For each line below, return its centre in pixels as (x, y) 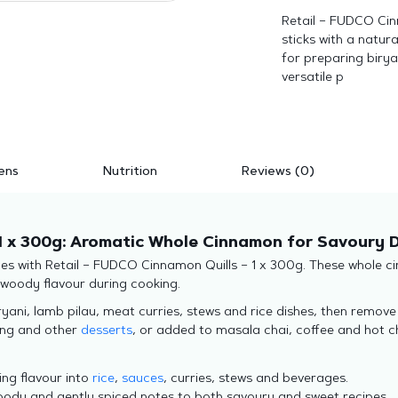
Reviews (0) (279, 172)
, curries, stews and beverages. (255, 379)
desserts (106, 331)
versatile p (312, 78)
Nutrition (130, 172)
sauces (142, 379)
